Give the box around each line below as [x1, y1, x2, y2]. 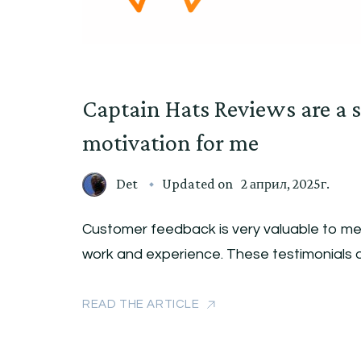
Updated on [162, 176, 235, 193]
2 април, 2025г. [241, 176, 330, 193]
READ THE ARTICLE [82, 298, 200, 311]
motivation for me [82, 129, 259, 156]
